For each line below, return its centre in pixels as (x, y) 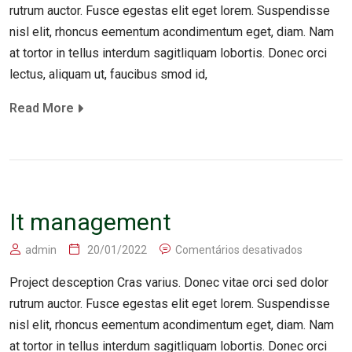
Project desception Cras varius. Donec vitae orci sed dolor (169, 282)
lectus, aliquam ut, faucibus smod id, (108, 74)
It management (90, 222)
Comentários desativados (239, 249)
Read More (42, 108)
